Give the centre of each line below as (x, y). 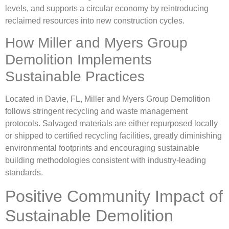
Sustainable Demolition (89, 215)
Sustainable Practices (75, 77)
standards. (24, 173)
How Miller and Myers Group (96, 43)
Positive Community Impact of (114, 196)
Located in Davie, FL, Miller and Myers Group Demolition (108, 99)
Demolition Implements (78, 60)
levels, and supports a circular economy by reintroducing (107, 8)
